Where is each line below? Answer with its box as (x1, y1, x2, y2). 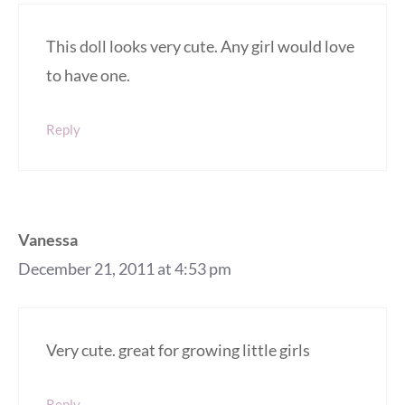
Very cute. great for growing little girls (46, 339, 310, 360)
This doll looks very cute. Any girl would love (46, 35, 354, 56)
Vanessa (18, 229, 78, 250)
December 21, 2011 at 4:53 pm (18, 258, 231, 278)
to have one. (46, 64, 130, 85)
